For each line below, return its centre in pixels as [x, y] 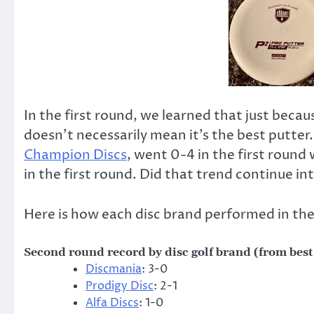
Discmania [114, 269]
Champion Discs [75, 155]
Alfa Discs [112, 303]
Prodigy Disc [120, 286]
